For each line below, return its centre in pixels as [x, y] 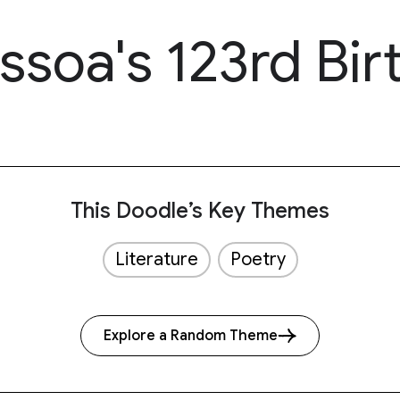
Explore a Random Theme [191, 336]
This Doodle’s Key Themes [200, 211]
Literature [156, 259]
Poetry [258, 259]
